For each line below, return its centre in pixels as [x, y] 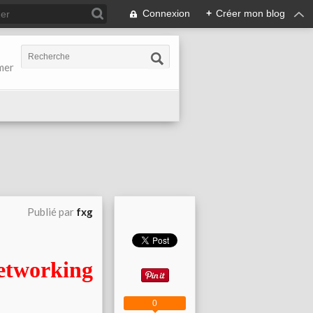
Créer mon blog [250, 13]
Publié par [52, 212]
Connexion [166, 13]
